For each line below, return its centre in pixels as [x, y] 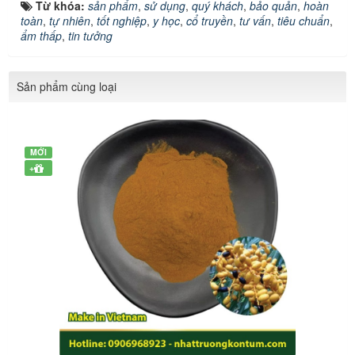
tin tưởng [90, 36]
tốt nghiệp [122, 21]
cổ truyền [210, 21]
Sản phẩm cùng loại [67, 87]
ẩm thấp [41, 36]
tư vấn [255, 21]
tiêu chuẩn [303, 21]
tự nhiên [70, 21]
